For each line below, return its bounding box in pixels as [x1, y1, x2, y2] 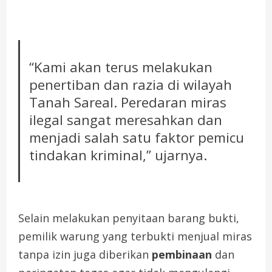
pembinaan [152, 247, 212, 262]
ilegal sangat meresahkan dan [29, 110, 223, 129]
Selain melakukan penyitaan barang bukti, [18, 211, 239, 226]
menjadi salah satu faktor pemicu [29, 127, 245, 147]
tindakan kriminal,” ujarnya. [29, 145, 208, 165]
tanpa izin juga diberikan [18, 247, 152, 262]
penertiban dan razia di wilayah [29, 75, 233, 94]
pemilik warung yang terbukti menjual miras [18, 229, 252, 244]
